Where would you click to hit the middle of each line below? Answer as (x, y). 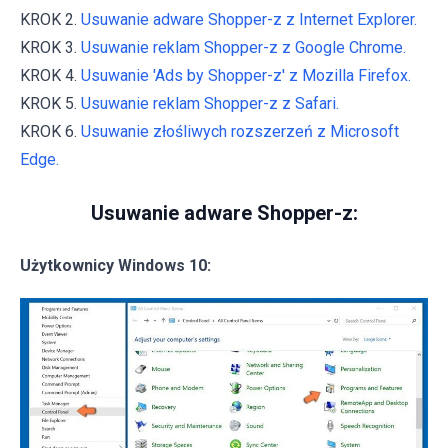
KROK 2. (50, 20)
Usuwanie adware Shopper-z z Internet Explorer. (249, 20)
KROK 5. (50, 104)
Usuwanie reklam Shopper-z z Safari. (210, 104)
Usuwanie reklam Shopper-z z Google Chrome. (243, 48)
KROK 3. (50, 48)
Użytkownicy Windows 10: (115, 266)
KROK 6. (50, 132)
